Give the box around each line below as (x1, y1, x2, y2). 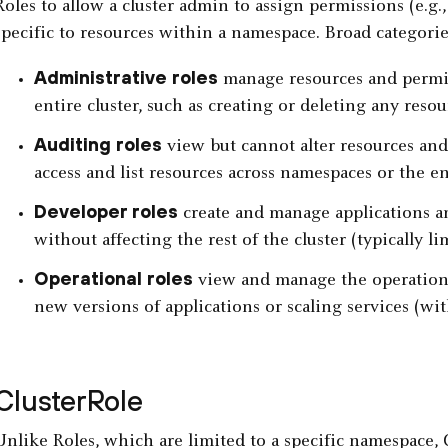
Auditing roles (33, 134, 162, 156)
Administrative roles (33, 67, 218, 89)
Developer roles (33, 201, 178, 223)
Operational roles (33, 268, 193, 290)
